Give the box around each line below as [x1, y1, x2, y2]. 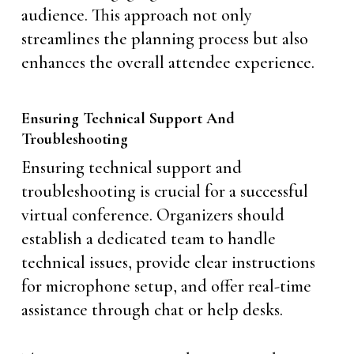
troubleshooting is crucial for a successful [21, 181, 308, 201]
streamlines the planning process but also [21, 28, 308, 49]
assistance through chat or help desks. [21, 299, 283, 320]
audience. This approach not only [21, 5, 252, 25]
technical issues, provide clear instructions [21, 252, 315, 273]
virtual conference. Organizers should [21, 205, 284, 225]
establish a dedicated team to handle [21, 228, 276, 249]
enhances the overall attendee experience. [21, 52, 314, 73]
